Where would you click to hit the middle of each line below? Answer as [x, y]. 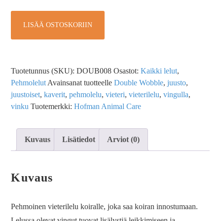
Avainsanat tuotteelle [81, 83]
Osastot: [127, 71]
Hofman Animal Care [108, 106]
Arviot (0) [124, 139]
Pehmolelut [29, 83]
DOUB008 [94, 71]
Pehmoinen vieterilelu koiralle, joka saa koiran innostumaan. [105, 206]
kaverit [55, 94]
